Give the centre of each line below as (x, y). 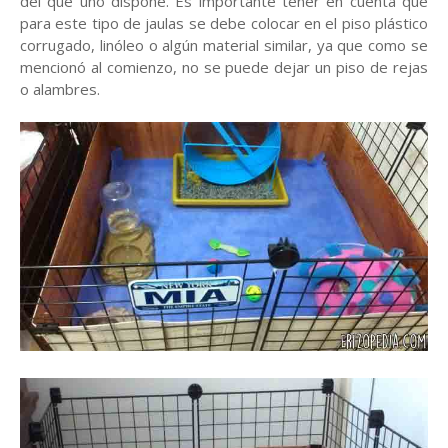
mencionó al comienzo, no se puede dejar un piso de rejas (224, 67)
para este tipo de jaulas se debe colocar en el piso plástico (224, 23)
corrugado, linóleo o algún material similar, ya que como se (224, 45)
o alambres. (60, 89)
